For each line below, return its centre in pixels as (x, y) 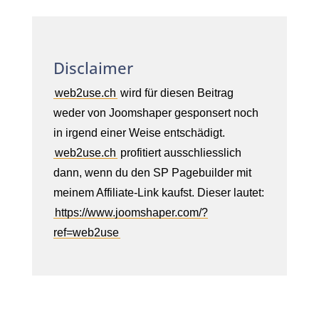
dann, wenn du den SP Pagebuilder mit (152, 172)
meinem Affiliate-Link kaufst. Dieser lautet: (159, 192)
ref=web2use (86, 232)
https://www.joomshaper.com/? (131, 212)
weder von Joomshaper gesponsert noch (156, 113)
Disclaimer (93, 68)
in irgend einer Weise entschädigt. (139, 132)
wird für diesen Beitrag (176, 93)
